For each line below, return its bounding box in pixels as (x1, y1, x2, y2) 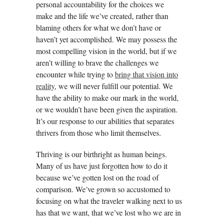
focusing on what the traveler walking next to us (36, 195, 182, 206)
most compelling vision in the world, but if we (36, 45, 177, 56)
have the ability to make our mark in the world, (36, 92, 179, 103)
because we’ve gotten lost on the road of (36, 172, 159, 182)
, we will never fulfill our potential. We (54, 80, 173, 91)
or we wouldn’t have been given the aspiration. (36, 104, 178, 114)
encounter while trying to (36, 69, 115, 79)
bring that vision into (115, 69, 178, 79)
